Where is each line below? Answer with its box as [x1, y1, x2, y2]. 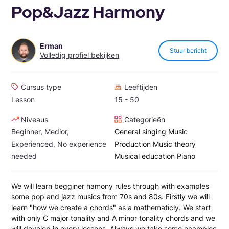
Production [114, 139, 151, 148]
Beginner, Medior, [11, 127, 69, 136]
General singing [114, 127, 166, 136]
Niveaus [21, 114, 48, 124]
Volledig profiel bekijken [40, 50, 119, 59]
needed [11, 151, 37, 161]
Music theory [153, 139, 196, 148]
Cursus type [21, 82, 61, 91]
